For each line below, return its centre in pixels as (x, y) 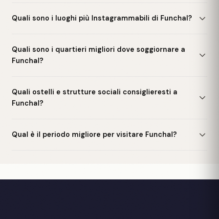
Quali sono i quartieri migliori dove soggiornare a (99, 49)
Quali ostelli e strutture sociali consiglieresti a (95, 92)
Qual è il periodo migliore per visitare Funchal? (94, 134)
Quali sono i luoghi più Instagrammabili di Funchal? (102, 18)
